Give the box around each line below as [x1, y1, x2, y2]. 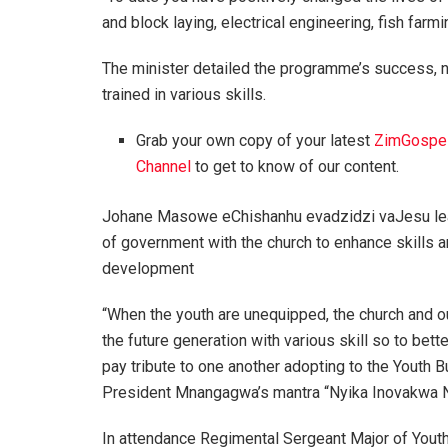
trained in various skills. [102, 84, 266, 104]
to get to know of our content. [191, 156, 400, 176]
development [102, 258, 198, 278]
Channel [136, 156, 192, 176]
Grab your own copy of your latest [136, 130, 375, 150]
